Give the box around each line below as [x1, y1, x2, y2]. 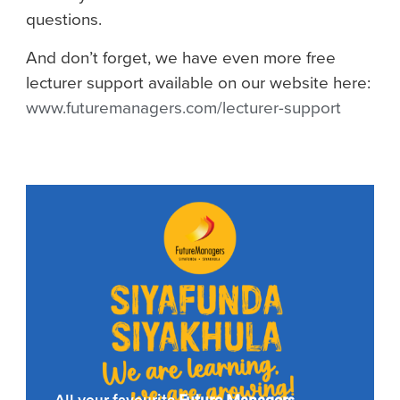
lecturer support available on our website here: [26, 69, 371, 96]
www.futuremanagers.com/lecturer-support [26, 94, 341, 121]
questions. [26, 6, 102, 33]
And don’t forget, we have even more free [26, 44, 336, 71]
